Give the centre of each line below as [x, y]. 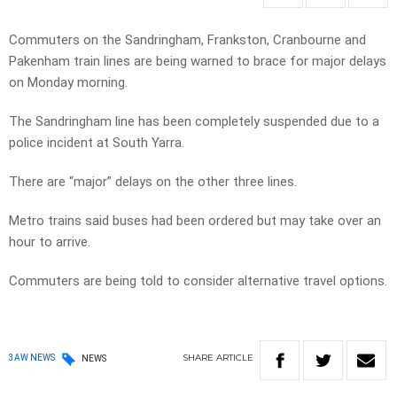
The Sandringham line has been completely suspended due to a [194, 122]
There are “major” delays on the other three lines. [153, 182]
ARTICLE [235, 358]
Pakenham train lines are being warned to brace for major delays [198, 62]
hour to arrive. [50, 242]
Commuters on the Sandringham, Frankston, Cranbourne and [187, 40]
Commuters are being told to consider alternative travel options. [198, 281]
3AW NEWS [32, 358]
